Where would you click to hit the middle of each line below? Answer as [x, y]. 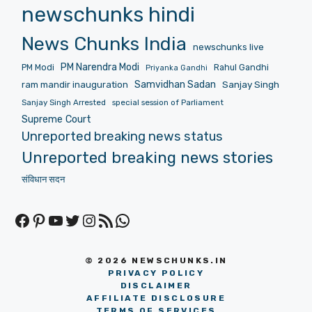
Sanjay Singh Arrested [63, 102]
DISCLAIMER [156, 286]
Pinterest [66, 220]
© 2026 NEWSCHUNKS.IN [156, 261]
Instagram [120, 220]
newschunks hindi [108, 14]
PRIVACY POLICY [156, 273]
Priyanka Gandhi [176, 68]
